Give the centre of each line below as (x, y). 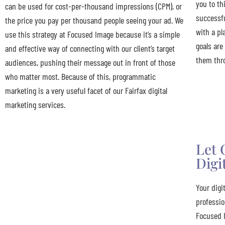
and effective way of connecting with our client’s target (90, 48)
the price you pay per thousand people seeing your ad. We (94, 20)
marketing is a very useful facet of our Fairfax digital (86, 90)
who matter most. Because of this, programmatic (80, 76)
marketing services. (35, 104)
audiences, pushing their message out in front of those (90, 62)
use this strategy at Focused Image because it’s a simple (92, 34)
